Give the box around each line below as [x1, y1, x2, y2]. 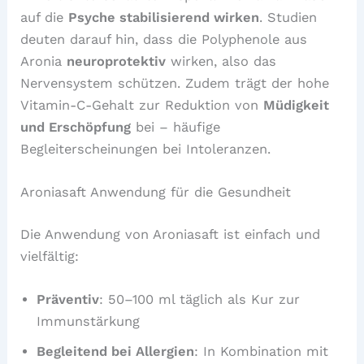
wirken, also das [166, 54, 277, 69]
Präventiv [37, 292, 100, 308]
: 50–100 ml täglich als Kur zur [99, 292, 301, 308]
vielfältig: [20, 248, 80, 264]
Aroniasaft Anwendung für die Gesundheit [20, 184, 292, 201]
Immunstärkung [37, 314, 141, 330]
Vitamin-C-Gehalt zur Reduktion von [20, 97, 264, 113]
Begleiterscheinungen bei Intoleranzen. [20, 141, 271, 157]
